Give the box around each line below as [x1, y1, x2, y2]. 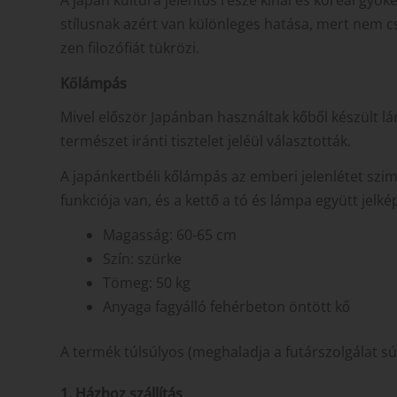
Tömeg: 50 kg [103, 273, 191, 293]
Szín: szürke [103, 249, 182, 269]
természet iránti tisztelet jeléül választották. [60, 130, 351, 151]
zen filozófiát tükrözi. [60, 37, 199, 58]
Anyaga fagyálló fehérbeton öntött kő [103, 297, 350, 317]
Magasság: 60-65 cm [103, 225, 237, 245]
